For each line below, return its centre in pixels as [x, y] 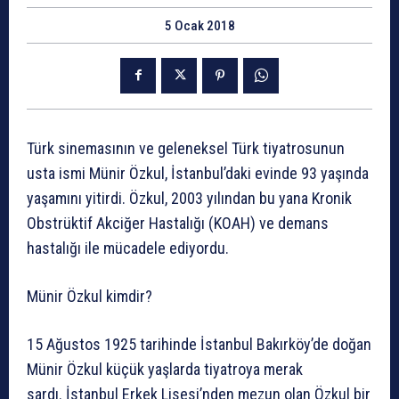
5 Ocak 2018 [199, 25]
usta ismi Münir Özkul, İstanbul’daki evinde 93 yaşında [198, 173]
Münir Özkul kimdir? [90, 296]
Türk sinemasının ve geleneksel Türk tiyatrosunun [186, 148]
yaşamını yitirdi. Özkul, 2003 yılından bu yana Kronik [189, 198]
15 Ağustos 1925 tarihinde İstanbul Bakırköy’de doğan [199, 344]
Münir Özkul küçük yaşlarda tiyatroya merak [165, 369]
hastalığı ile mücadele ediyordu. [128, 248]
